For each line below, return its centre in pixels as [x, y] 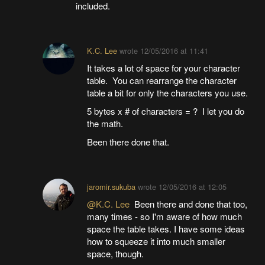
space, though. [116, 254]
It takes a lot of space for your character [164, 68]
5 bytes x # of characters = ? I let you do [166, 111]
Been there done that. [128, 142]
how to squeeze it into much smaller [156, 241]
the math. [105, 124]
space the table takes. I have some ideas [166, 229]
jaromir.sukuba [112, 187]
